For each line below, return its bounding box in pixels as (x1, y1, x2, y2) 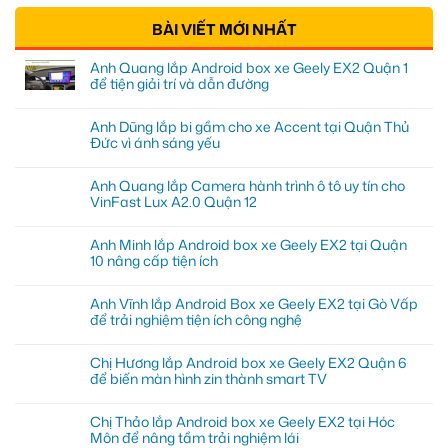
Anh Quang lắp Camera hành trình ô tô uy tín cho (90, 176, 405, 196)
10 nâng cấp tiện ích (90, 251, 218, 271)
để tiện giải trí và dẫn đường (90, 74, 269, 94)
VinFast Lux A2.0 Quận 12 (90, 192, 257, 212)
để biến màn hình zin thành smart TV (90, 369, 327, 389)
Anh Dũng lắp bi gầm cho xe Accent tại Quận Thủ (90, 117, 409, 137)
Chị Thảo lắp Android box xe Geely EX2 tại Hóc (90, 412, 395, 432)
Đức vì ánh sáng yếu (90, 133, 220, 153)
